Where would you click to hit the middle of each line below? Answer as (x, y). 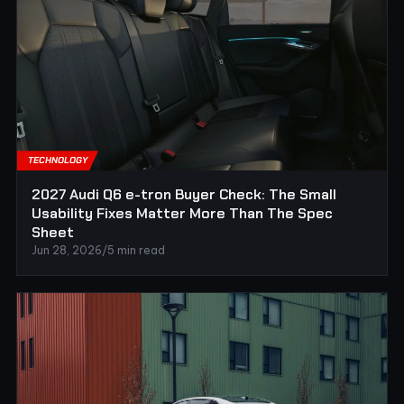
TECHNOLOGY (58, 161)
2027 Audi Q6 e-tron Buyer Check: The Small (184, 195)
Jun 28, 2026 (67, 251)
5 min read (136, 251)
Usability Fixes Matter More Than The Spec (182, 214)
